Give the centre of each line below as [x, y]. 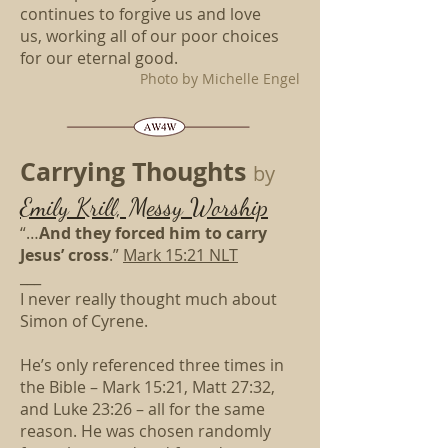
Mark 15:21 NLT [180, 255]
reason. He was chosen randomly [145, 431]
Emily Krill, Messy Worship [144, 207]
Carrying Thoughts [136, 171]
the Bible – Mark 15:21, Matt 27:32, [147, 387]
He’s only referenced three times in [152, 365]
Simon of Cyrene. [84, 321]
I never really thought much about [148, 299]
